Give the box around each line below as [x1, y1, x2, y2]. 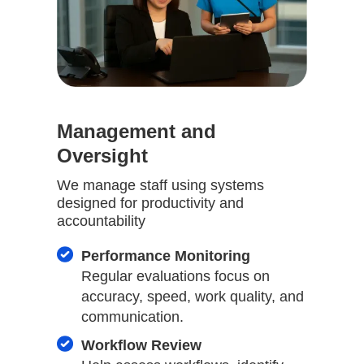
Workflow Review [81, 336, 201, 353]
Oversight [57, 144, 148, 167]
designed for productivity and [57, 194, 244, 211]
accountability [57, 212, 145, 229]
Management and [57, 119, 216, 142]
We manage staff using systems [57, 176, 264, 193]
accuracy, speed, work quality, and [81, 288, 304, 305]
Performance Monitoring [81, 247, 250, 264]
